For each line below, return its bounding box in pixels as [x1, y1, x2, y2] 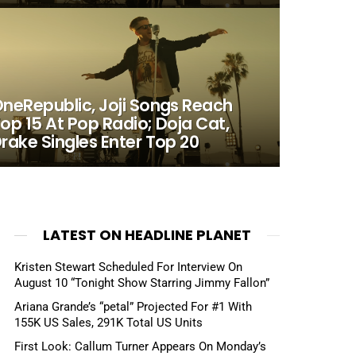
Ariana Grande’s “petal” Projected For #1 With [14, 299, 252, 314]
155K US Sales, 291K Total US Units [14, 315, 203, 330]
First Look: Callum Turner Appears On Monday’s [14, 339, 266, 354]
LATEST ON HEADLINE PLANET [43, 225, 251, 245]
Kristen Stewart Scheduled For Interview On [14, 260, 242, 274]
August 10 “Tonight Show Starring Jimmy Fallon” [14, 276, 269, 290]
